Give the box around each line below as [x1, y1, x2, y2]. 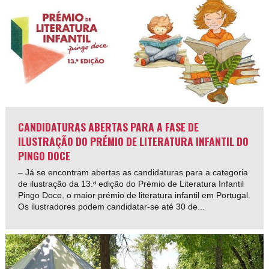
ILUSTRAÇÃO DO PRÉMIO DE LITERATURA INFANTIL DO [18, 133, 249, 149]
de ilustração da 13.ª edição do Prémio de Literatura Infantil [18, 178, 244, 189]
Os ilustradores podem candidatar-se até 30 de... [18, 201, 205, 211]
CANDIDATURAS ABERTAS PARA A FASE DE [18, 118, 199, 134]
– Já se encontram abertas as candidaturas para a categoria [18, 167, 249, 177]
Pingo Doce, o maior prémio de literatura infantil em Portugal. [18, 190, 251, 200]
